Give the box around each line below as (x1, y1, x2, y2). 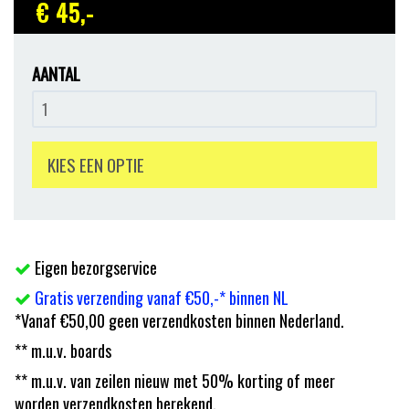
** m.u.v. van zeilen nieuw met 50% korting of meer (15, 368, 335, 393)
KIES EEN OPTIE (47, 151, 144, 177)
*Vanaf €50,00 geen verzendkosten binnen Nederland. (15, 308, 344, 332)
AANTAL (32, 59, 80, 86)
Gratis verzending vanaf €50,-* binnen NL (35, 285, 288, 309)
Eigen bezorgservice (31, 255, 157, 279)
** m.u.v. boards (15, 338, 111, 362)
